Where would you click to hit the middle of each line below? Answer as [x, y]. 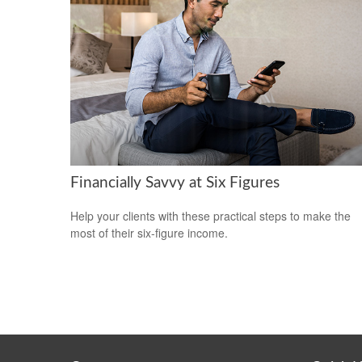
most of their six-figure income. [149, 233]
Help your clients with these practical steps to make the [210, 216]
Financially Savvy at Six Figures [175, 183]
